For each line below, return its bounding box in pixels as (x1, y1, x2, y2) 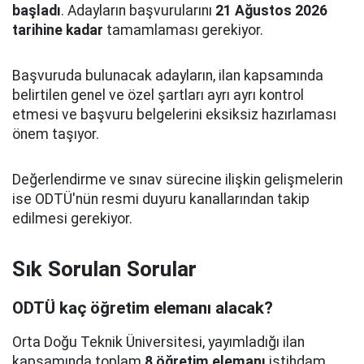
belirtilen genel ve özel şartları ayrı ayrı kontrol (12, 87, 304, 103)
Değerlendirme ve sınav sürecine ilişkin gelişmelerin (12, 171, 343, 188)
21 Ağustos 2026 (215, 2, 327, 19)
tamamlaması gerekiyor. (103, 22, 263, 38)
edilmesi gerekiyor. (12, 210, 132, 227)
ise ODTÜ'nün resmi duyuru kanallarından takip (12, 191, 310, 207)
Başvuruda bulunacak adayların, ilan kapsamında (12, 67, 323, 84)
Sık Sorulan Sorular (12, 257, 197, 281)
